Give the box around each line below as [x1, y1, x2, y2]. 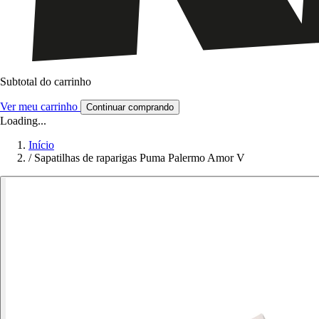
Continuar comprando [86, 102, 174, 113]
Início [28, 139, 54, 152]
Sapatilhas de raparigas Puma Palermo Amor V [34, 152, 245, 164]
